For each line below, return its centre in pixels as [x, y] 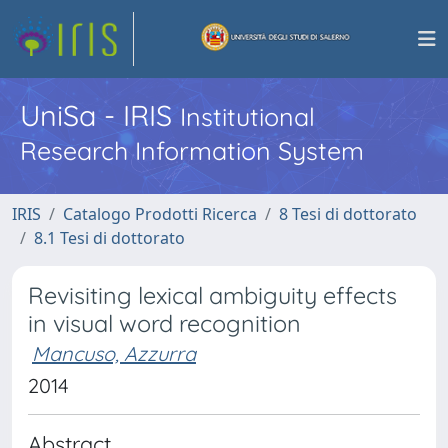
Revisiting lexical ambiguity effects [212, 295]
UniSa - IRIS [100, 115]
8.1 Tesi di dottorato [109, 238]
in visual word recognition [164, 323]
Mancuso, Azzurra [114, 353]
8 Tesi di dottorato [348, 214]
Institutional [247, 116]
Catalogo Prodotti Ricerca [160, 214]
